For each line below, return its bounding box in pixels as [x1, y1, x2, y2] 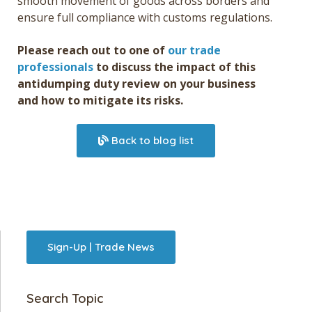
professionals [17, 58, 93, 75]
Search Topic [26, 290, 104, 307]
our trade [168, 42, 221, 58]
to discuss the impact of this [93, 58, 256, 75]
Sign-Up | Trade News [47, 240, 155, 254]
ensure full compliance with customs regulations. [17, 10, 272, 26]
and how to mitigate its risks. [17, 92, 183, 108]
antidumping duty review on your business [17, 75, 256, 91]
